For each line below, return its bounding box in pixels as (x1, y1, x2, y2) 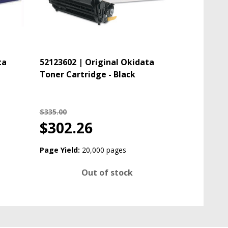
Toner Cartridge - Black (39, 69, 135, 80)
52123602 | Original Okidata (39, 56, 154, 68)
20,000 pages (81, 145, 126, 155)
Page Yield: (39, 145, 80, 155)
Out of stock (81, 167, 133, 179)
